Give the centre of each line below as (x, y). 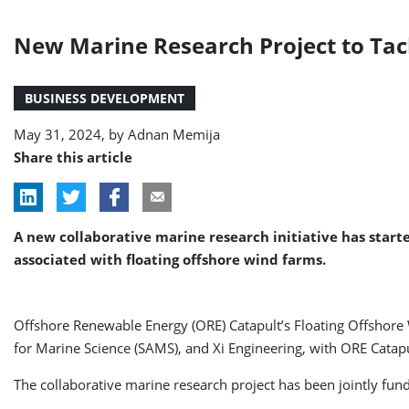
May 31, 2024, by (71, 134)
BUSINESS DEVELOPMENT (105, 98)
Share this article (73, 157)
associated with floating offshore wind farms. (170, 259)
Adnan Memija (174, 134)
